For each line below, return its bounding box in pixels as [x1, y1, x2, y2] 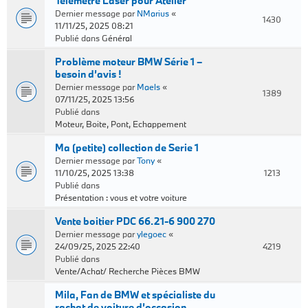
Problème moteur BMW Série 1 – [55, 55, 202, 68]
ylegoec [137, 228, 166, 239]
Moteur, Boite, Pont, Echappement [55, 118, 186, 129]
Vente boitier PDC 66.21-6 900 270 [55, 214, 215, 228]
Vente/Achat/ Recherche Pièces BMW [55, 265, 200, 276]
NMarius [137, 8, 169, 19]
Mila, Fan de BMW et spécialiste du [55, 288, 215, 301]
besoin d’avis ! [55, 67, 121, 80]
